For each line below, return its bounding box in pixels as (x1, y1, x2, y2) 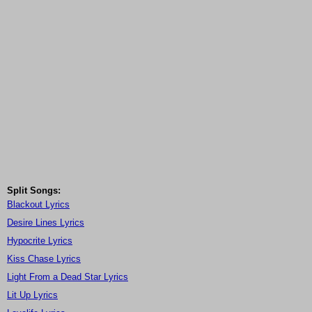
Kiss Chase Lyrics (7, 253, 81, 265)
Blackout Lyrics (7, 199, 70, 210)
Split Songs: (7, 185, 61, 196)
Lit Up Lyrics (7, 290, 58, 301)
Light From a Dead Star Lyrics (7, 272, 128, 283)
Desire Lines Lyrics (7, 217, 84, 228)
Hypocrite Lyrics (7, 235, 72, 247)
